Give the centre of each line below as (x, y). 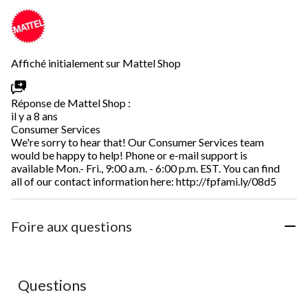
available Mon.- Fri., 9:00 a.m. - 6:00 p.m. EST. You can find (145, 168)
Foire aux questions (71, 226)
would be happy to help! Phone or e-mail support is (129, 155)
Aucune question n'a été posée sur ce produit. (122, 280)
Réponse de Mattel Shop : (71, 102)
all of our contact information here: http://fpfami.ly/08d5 (144, 181)
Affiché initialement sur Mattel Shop (96, 63)
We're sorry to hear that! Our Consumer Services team (137, 142)
